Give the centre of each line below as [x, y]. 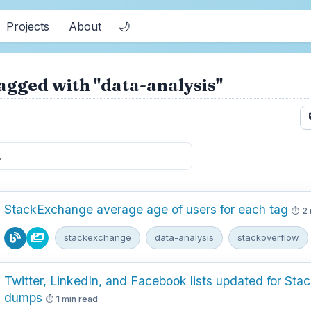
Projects [28, 26]
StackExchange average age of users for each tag [146, 209]
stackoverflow [268, 237]
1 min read [77, 299]
